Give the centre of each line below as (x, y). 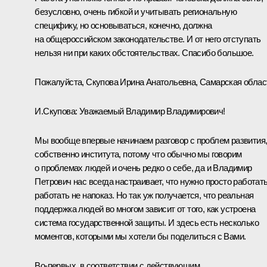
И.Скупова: (56, 111)
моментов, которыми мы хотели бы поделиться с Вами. (140, 236)
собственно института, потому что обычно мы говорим (138, 154)
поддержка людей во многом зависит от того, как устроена (145, 209)
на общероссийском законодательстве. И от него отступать (148, 39)
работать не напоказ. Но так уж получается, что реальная (144, 195)
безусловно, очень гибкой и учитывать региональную (136, 11)
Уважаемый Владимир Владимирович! (151, 111)
